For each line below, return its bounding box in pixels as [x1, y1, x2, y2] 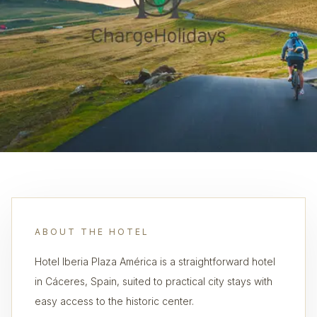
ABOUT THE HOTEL [35, 226, 149, 237]
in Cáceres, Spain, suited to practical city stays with [35, 275, 272, 287]
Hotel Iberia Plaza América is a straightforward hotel [35, 255, 275, 267]
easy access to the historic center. [35, 295, 194, 307]
